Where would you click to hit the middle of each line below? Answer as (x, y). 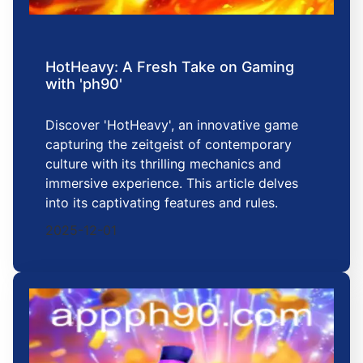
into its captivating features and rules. (162, 202)
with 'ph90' (84, 83)
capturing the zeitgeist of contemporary (169, 144)
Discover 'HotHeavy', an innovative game (172, 124)
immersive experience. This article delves (172, 183)
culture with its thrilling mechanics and (163, 163)
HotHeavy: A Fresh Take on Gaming (170, 66)
